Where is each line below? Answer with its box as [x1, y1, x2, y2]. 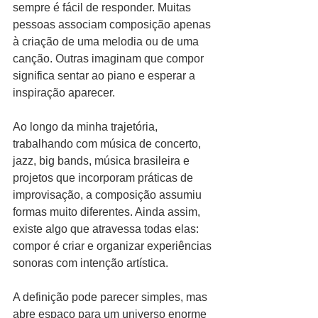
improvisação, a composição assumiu [13, 189, 204, 201]
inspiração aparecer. [13, 87, 115, 99]
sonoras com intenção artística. [13, 257, 168, 269]
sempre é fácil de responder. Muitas [13, 1, 194, 13]
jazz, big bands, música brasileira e [13, 155, 192, 167]
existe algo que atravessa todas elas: [13, 223, 202, 235]
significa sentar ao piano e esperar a [13, 70, 198, 82]
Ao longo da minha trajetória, [13, 121, 160, 133]
